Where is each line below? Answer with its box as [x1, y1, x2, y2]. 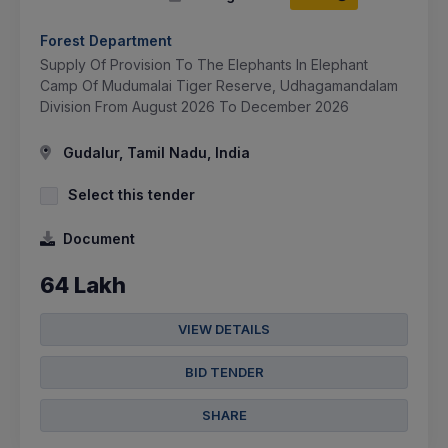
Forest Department [40, 32, 172, 50]
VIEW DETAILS [178, 321, 270, 338]
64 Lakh [40, 272, 126, 299]
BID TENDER [184, 364, 264, 381]
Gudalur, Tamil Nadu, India [59, 144, 250, 162]
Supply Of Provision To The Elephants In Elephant [40, 56, 368, 74]
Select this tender [68, 186, 195, 204]
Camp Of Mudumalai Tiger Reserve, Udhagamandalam [40, 77, 398, 95]
